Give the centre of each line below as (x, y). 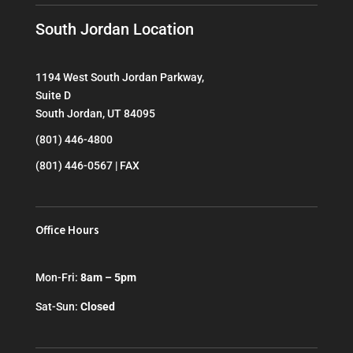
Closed (97, 307)
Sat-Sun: (58, 307)
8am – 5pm (108, 278)
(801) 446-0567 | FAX (87, 166)
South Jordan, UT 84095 (95, 114)
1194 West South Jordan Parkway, (119, 78)
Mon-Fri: (58, 278)
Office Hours (67, 230)
